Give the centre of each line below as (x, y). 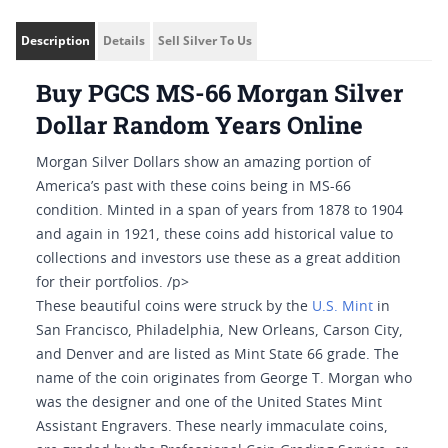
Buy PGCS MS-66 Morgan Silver (219, 93)
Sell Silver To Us (205, 40)
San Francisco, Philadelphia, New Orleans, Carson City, (219, 331)
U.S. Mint (342, 307)
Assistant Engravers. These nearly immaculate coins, (212, 427)
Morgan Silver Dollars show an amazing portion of (203, 163)
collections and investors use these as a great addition (218, 259)
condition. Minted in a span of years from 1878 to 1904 (219, 211)
